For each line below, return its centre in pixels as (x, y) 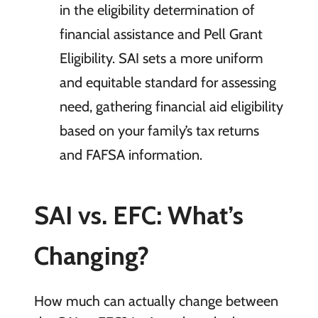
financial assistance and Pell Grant (161, 34)
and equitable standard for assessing (168, 82)
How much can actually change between (156, 301)
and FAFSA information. (131, 154)
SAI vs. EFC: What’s (138, 215)
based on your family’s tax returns (159, 130)
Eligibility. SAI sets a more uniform (161, 58)
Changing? (91, 255)
